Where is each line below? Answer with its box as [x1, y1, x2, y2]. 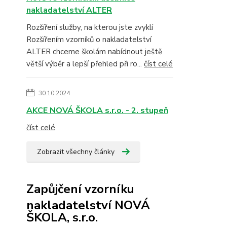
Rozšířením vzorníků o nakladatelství [26, 34, 152, 45]
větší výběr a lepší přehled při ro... [26, 59, 144, 69]
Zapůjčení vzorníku [26, 181, 134, 197]
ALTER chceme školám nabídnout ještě [26, 47, 162, 57]
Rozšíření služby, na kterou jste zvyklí [26, 22, 153, 32]
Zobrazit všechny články [37, 147, 115, 157]
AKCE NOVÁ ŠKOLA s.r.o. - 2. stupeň [26, 105, 168, 116]
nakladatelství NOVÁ [26, 197, 150, 213]
